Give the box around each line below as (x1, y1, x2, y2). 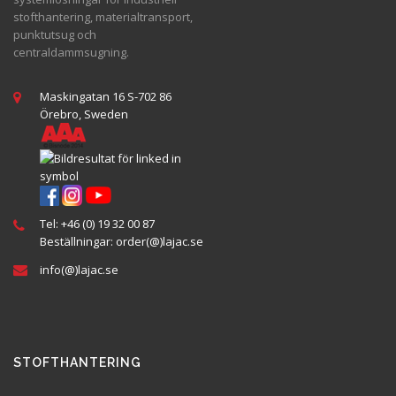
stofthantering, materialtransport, (13, 9, 193, 26)
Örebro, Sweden (40, 106, 128, 123)
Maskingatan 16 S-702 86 (40, 88, 171, 105)
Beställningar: (40, 233, 116, 250)
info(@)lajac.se (40, 262, 118, 278)
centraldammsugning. (13, 44, 129, 61)
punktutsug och (13, 27, 96, 43)
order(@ (116, 233, 160, 250)
